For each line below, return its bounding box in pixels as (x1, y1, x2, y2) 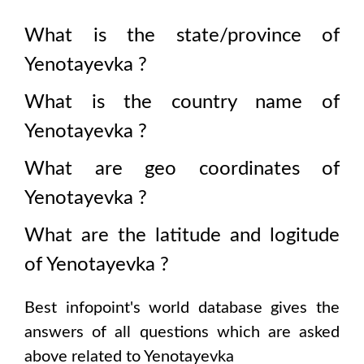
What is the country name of (24, 93, 340, 112)
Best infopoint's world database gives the (24, 300, 340, 316)
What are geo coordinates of (24, 159, 340, 179)
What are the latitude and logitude (24, 226, 340, 245)
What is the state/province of (24, 26, 340, 45)
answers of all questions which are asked (24, 324, 340, 340)
